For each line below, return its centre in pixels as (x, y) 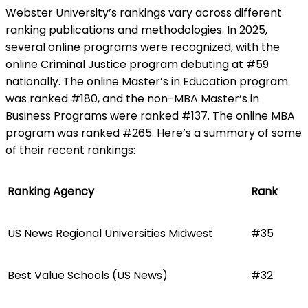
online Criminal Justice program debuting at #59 (137, 64)
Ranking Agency (51, 191)
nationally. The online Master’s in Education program (147, 81)
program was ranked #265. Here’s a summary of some (154, 133)
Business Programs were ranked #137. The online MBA (150, 115)
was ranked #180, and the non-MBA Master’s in (132, 98)
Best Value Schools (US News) (88, 275)
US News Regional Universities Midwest (110, 233)
